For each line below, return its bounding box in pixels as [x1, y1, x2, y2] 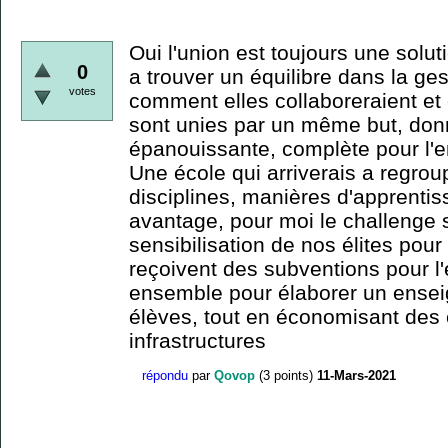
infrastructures [129, 328, 266, 352]
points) [270, 368, 313, 384]
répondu [142, 368, 188, 384]
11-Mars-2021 [317, 368, 396, 384]
